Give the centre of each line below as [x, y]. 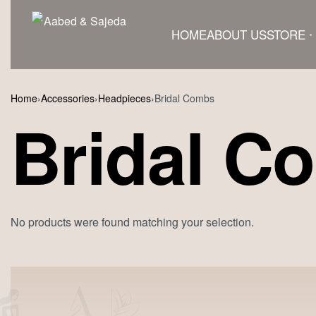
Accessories [68, 98]
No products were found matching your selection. [132, 222]
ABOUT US [237, 34]
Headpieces [124, 98]
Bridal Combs [184, 98]
